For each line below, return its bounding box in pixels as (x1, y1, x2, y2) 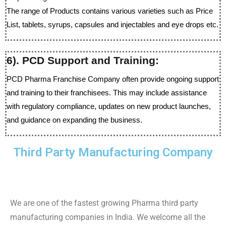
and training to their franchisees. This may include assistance (7, 88, 207, 97)
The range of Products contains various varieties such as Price (7, 7, 213, 15)
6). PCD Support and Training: (7, 54, 159, 66)
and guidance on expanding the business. (7, 116, 142, 124)
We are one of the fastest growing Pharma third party (10, 198, 198, 208)
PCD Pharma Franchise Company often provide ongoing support (7, 75, 219, 83)
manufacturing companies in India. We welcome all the (10, 212, 205, 222)
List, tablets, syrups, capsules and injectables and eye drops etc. (7, 20, 218, 29)
